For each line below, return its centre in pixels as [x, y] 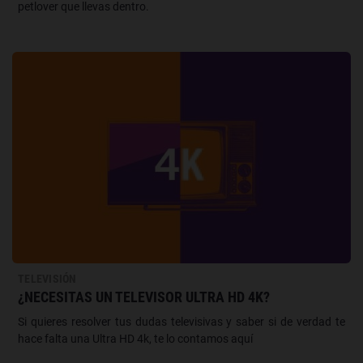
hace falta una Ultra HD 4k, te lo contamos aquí [135, 338]
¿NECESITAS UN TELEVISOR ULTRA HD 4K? [144, 297]
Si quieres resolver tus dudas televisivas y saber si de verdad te [181, 321]
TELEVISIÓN [47, 278]
